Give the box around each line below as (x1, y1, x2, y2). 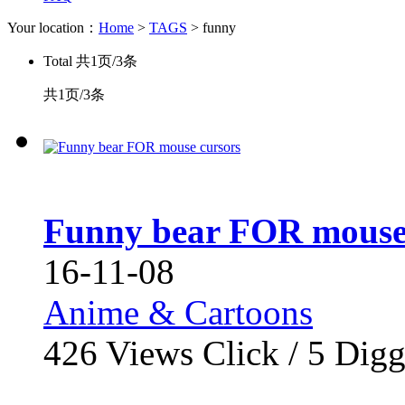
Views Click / (98, 334, 307, 372)
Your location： (7, 20, 99, 35)
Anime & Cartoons (43, 293, 313, 332)
